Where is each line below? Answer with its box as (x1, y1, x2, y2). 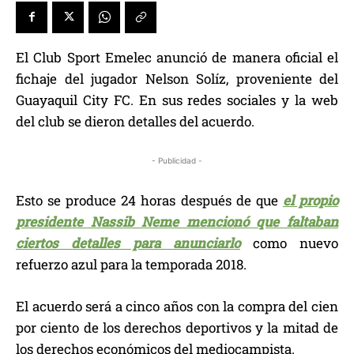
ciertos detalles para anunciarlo (16, 233, 240, 252)
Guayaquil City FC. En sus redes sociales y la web (16, 90, 338, 109)
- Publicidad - (152, 155, 202, 165)
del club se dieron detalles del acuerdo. (16, 111, 254, 130)
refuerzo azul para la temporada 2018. (16, 254, 247, 273)
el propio (282, 190, 339, 209)
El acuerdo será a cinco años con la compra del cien (16, 296, 338, 315)
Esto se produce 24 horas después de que (16, 190, 283, 209)
